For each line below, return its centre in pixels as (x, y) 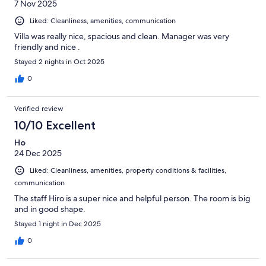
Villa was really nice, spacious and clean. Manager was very (122, 36)
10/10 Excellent (55, 125)
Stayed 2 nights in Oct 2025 (59, 61)
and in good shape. (50, 209)
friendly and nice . (47, 47)
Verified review (39, 108)
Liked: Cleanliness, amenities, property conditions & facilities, (128, 170)
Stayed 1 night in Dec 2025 (58, 224)
